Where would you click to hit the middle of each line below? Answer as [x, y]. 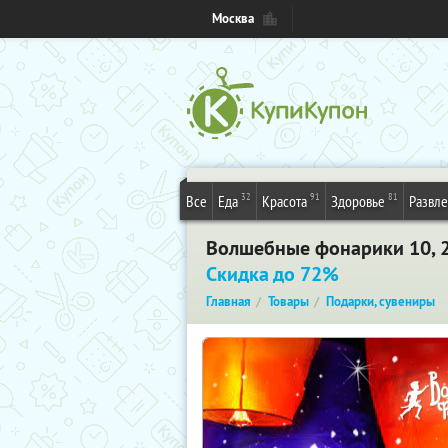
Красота [284, 201]
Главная [228, 301]
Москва [233, 18]
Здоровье [358, 201]
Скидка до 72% [272, 274]
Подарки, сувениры [380, 301]
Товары [288, 301]
